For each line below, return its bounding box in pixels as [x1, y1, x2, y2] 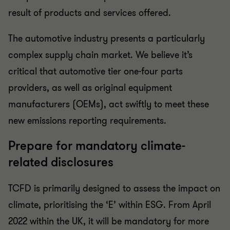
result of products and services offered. [8, 6, 171, 19]
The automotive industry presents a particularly [8, 32, 205, 45]
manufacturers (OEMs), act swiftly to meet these [8, 98, 209, 110]
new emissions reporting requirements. [8, 114, 166, 127]
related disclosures [8, 154, 113, 170]
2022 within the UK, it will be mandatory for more [8, 215, 209, 227]
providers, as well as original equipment [8, 81, 172, 94]
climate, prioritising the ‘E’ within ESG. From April [8, 198, 211, 211]
